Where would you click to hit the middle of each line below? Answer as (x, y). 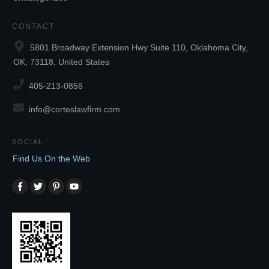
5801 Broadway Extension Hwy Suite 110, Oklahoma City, (139, 47)
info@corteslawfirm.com (74, 110)
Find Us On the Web (51, 159)
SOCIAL (28, 142)
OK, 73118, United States (61, 62)
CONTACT (33, 26)
